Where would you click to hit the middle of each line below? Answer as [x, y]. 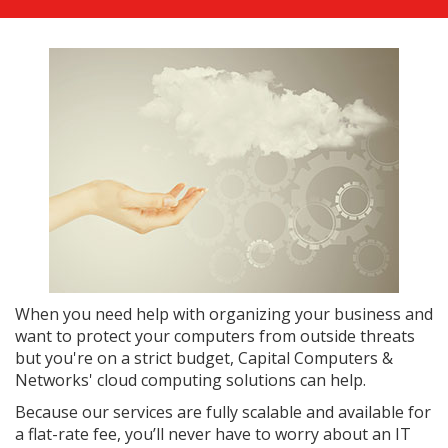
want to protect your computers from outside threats [215, 336]
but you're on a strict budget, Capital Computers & [204, 358]
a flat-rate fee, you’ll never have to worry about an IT [213, 434]
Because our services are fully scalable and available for [223, 412]
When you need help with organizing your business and [224, 314]
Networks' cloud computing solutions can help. [190, 380]
